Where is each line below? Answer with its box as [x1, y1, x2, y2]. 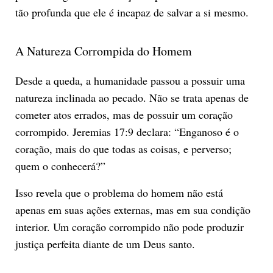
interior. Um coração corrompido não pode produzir [15, 219, 244, 234]
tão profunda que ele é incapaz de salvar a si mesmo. [15, 4, 249, 19]
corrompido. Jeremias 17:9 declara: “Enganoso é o [15, 124, 239, 139]
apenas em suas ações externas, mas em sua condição [15, 202, 250, 217]
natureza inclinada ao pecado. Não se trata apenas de [15, 90, 249, 105]
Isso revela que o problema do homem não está [15, 185, 223, 200]
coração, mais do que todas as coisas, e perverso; [15, 141, 232, 156]
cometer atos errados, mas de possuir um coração [15, 107, 233, 122]
